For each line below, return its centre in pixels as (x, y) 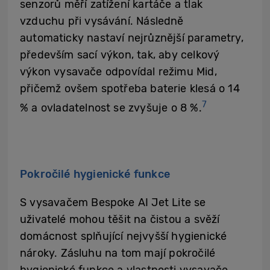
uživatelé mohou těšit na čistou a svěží (120, 220)
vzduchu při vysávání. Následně (102, 21)
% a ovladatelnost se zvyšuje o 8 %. (111, 108)
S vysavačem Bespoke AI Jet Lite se (113, 203)
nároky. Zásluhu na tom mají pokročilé (118, 253)
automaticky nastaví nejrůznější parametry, (132, 38)
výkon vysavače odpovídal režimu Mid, (118, 72)
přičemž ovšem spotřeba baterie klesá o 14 (130, 89)
